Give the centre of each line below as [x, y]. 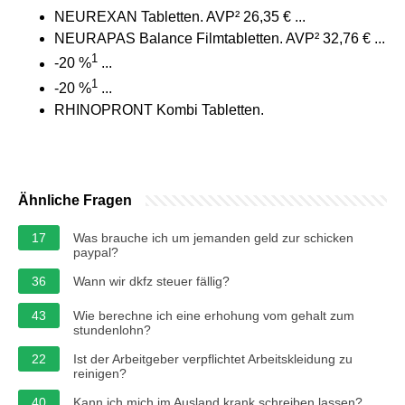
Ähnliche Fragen [75, 200]
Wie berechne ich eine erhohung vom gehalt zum [214, 315]
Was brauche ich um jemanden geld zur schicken [213, 237]
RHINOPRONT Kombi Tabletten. [159, 109]
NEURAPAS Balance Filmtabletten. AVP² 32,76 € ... [220, 39]
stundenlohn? [112, 330]
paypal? [96, 252]
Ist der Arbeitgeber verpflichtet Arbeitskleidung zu [213, 358]
